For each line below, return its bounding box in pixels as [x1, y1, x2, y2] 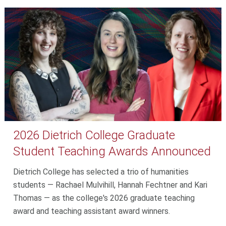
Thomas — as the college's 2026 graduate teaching [13, 193, 195, 203]
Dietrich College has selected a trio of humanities [13, 166, 189, 177]
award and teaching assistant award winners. [13, 206, 171, 216]
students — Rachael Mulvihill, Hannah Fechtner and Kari [13, 180, 208, 190]
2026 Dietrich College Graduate [13, 128, 176, 142]
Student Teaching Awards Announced [13, 144, 211, 158]
